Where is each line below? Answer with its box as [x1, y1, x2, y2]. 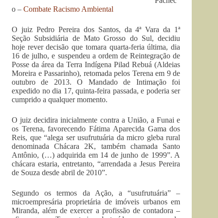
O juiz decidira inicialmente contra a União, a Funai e [12, 116, 181, 124]
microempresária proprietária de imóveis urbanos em [12, 198, 181, 206]
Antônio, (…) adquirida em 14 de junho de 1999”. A [12, 151, 181, 159]
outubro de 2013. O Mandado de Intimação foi [12, 78, 181, 86]
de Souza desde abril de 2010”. [12, 168, 107, 177]
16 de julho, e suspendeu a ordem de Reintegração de [12, 52, 181, 60]
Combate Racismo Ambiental [23, 5, 113, 13]
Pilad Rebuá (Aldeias [114, 60, 181, 69]
